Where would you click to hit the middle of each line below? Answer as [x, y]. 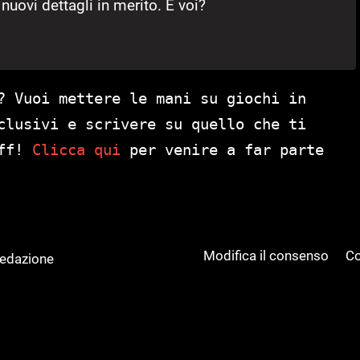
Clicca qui [76, 149]
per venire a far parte [222, 149]
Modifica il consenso [266, 255]
